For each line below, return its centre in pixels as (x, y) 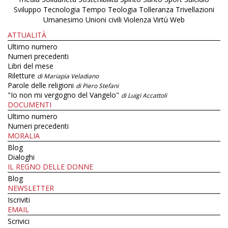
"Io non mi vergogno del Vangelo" (64, 95)
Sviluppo (27, 9)
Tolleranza (157, 9)
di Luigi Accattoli (144, 95)
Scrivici (19, 221)
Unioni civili (104, 19)
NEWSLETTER (31, 188)
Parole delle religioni (42, 85)
